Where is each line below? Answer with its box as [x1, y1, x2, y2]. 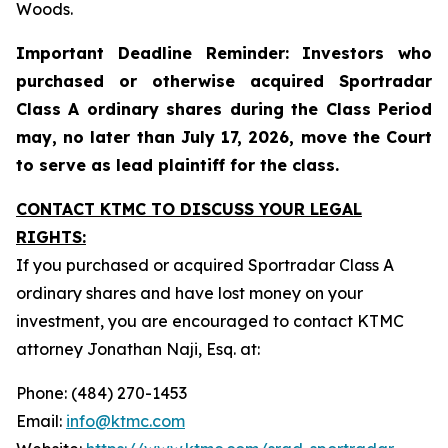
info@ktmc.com [66, 411, 185, 431]
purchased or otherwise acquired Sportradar [16, 71, 432, 91]
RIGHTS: [16, 227, 86, 247]
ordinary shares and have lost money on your [16, 283, 363, 303]
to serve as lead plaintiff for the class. [16, 155, 339, 175]
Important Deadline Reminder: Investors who [16, 43, 432, 63]
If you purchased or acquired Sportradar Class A [16, 255, 394, 275]
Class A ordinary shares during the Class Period [16, 99, 432, 119]
